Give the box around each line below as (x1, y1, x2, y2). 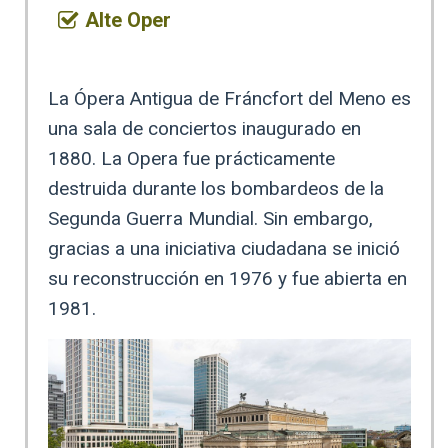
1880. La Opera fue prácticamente (48, 147, 335, 171)
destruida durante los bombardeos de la (48, 177, 384, 201)
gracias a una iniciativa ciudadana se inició (48, 237, 400, 261)
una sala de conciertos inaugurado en (48, 117, 361, 141)
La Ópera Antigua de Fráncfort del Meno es (48, 87, 411, 111)
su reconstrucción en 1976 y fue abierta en (48, 267, 407, 291)
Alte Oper (85, 8, 171, 33)
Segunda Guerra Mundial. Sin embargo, (48, 207, 373, 231)
